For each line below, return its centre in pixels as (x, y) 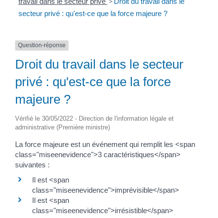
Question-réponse (42, 45)
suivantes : (32, 164)
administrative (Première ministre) (63, 127)
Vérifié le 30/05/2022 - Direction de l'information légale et (94, 118)
